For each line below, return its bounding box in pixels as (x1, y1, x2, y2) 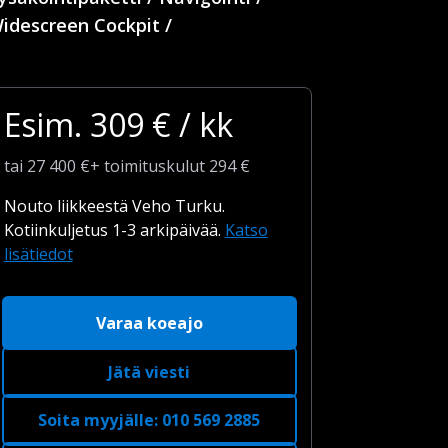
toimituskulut (103, 155, 205, 177)
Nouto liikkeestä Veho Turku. (3, 195, 225, 217)
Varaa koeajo (95, 312, 203, 334)
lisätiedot (3, 243, 73, 265)
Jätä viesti (108, 361, 191, 383)
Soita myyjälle (38, 409, 155, 431)
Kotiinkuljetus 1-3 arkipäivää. (3, 219, 225, 241)
